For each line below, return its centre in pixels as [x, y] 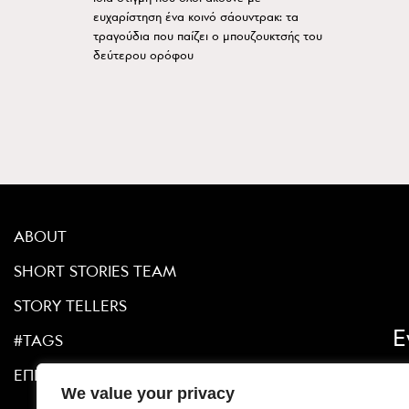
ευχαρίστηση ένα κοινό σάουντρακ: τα [196, 17]
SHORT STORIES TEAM [95, 272]
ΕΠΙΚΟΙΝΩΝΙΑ [63, 376]
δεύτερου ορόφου [143, 56]
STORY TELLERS [70, 307]
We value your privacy [148, 393]
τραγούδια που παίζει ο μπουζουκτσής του [208, 37]
